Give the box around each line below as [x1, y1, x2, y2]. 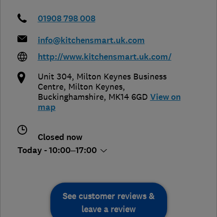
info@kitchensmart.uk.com [37, 35, 145, 46]
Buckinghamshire [37, 92, 104, 103]
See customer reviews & [62, 191, 155, 202]
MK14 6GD [108, 92, 148, 103]
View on [150, 92, 181, 103]
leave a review [81, 204, 136, 215]
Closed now [37, 132, 82, 143]
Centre [37, 81, 63, 93]
